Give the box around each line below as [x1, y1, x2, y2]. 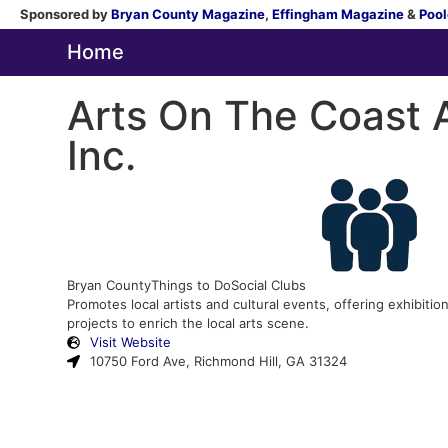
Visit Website [90, 333, 172, 350]
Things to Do [151, 276, 232, 293]
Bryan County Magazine [111, 6, 265, 22]
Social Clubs [231, 276, 307, 293]
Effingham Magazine [272, 6, 404, 22]
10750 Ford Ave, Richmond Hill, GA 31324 [90, 352, 348, 369]
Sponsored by [20, 6, 111, 22]
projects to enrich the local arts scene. [67, 314, 310, 331]
